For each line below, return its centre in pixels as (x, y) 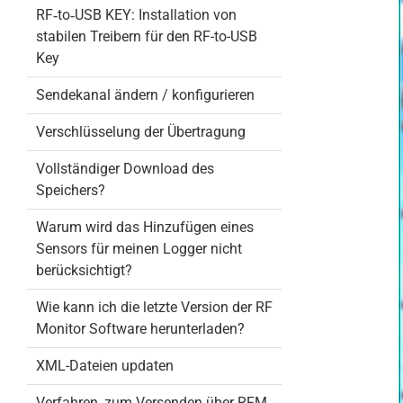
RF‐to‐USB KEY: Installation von (136, 15)
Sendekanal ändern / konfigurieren (145, 95)
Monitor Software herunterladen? (140, 329)
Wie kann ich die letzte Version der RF (154, 307)
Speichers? (70, 190)
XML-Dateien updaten (104, 366)
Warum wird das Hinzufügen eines (144, 227)
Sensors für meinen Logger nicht (139, 249)
